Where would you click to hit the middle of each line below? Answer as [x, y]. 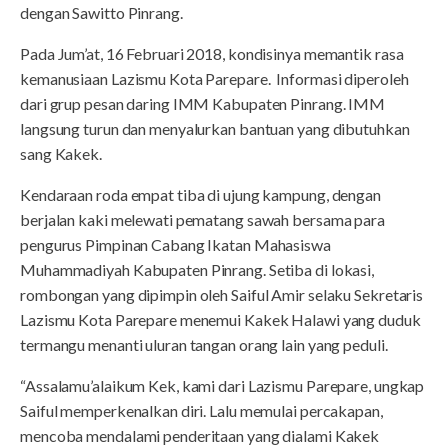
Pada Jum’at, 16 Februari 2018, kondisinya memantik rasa [212, 53]
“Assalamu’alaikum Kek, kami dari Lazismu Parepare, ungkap [222, 385]
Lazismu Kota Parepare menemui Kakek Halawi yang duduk [220, 319]
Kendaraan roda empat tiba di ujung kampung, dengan [200, 194]
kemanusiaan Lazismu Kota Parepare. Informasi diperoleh [214, 78]
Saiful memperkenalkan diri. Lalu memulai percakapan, [201, 410]
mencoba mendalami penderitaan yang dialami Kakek [200, 435]
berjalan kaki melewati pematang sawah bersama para [202, 219]
